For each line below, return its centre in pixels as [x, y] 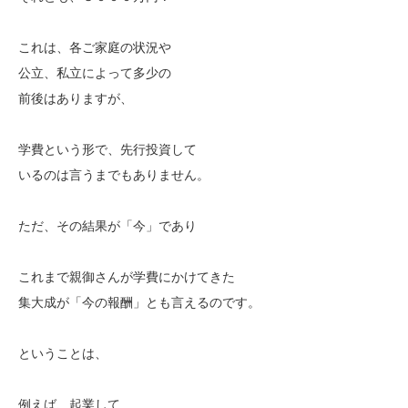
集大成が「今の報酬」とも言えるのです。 [139, 303]
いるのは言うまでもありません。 [114, 175]
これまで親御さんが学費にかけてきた [127, 277]
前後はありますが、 [76, 99]
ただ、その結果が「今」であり [107, 226]
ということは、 [63, 354]
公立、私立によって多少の [95, 73]
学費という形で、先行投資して [107, 150]
